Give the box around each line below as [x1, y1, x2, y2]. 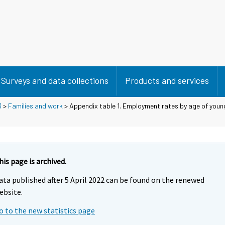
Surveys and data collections [1, 75, 108, 86]
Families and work [8, 101, 63, 110]
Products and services [125, 75, 209, 86]
